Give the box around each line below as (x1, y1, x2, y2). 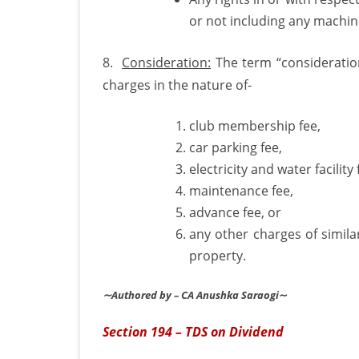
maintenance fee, (189, 181, 293, 200)
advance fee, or (189, 203, 281, 221)
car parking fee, (189, 138, 282, 156)
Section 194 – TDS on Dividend (103, 322, 284, 341)
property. (189, 246, 246, 264)
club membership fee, (189, 116, 321, 135)
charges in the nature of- (103, 75, 252, 94)
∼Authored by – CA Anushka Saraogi (103, 287, 279, 302)
